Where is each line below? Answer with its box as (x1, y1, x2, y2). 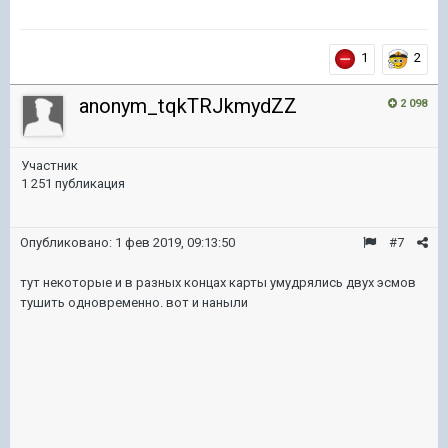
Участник (21, 157, 78, 173)
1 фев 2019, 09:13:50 (115, 234, 235, 250)
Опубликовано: (20, 234, 115, 250)
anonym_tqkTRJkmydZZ (79, 93, 297, 118)
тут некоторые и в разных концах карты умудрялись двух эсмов (20, 274, 416, 290)
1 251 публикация (21, 175, 125, 191)
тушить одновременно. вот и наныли (20, 294, 248, 310)
